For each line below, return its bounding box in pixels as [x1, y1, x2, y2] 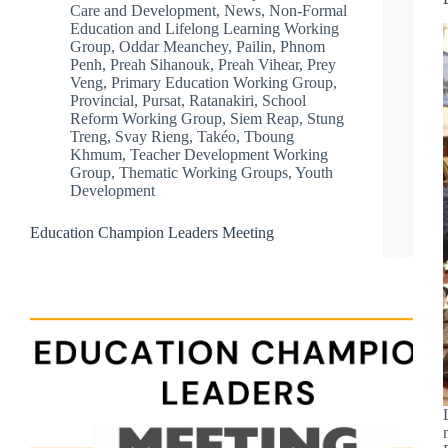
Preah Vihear [218, 55, 299, 73]
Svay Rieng [115, 127, 189, 145]
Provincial [70, 91, 134, 109]
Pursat [142, 91, 181, 109]
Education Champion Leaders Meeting [30, 223, 274, 241]
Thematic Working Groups [119, 163, 288, 181]
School [262, 91, 306, 109]
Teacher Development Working [130, 145, 328, 163]
